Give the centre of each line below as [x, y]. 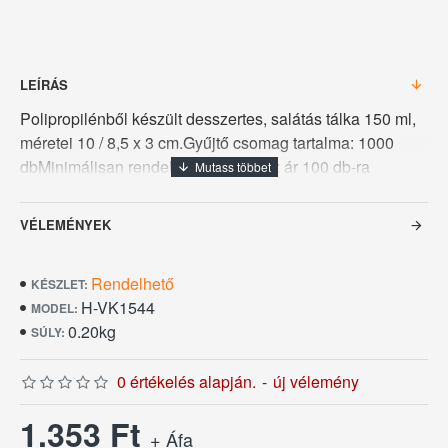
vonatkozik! [60, 190]
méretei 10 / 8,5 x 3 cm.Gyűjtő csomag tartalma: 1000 [207, 142]
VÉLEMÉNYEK [65, 224]
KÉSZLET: [59, 284]
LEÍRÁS [44, 84]
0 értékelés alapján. [186, 381]
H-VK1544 [118, 307]
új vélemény [316, 381]
